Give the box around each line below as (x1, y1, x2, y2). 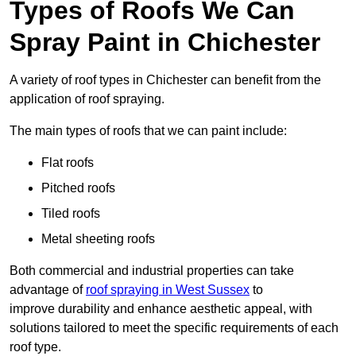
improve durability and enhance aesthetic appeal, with (10, 302, 312, 316)
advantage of (10, 283, 86, 297)
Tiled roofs (41, 207, 100, 221)
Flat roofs (41, 156, 94, 170)
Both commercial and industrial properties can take (10, 264, 294, 278)
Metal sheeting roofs (41, 232, 155, 246)
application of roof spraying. (10, 92, 164, 106)
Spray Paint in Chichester (10, 28, 320, 57)
